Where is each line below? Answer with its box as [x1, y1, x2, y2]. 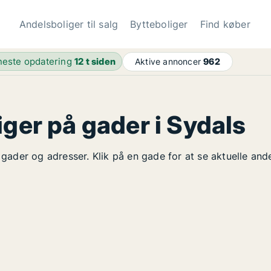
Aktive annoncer [135, 56, 204, 67]
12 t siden [74, 56, 116, 67]
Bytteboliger [130, 18, 188, 30]
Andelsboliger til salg [19, 18, 119, 30]
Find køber [200, 18, 250, 30]
